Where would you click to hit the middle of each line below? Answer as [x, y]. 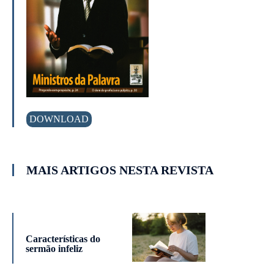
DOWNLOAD [59, 119]
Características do [63, 239]
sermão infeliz [54, 249]
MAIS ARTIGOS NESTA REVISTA [120, 170]
